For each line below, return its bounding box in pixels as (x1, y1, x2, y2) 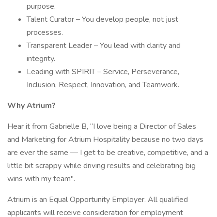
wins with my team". (7, 173, 75, 184)
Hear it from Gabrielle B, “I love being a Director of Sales (7, 121, 196, 132)
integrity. (27, 53, 55, 64)
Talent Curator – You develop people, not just (27, 14, 178, 25)
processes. (27, 27, 63, 38)
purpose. (27, 1, 56, 12)
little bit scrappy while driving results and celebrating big (7, 160, 196, 171)
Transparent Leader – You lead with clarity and (27, 40, 181, 51)
